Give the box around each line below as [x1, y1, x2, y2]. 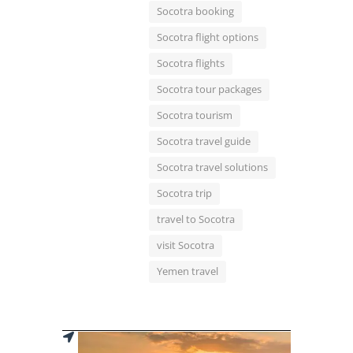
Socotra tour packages [157, 82, 262, 97]
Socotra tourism [157, 108, 232, 123]
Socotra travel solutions [157, 160, 268, 175]
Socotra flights [157, 56, 225, 71]
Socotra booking [157, 4, 234, 19]
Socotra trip [157, 186, 212, 201]
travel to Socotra [157, 212, 235, 227]
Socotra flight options [157, 30, 258, 45]
